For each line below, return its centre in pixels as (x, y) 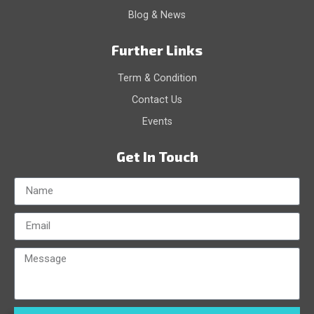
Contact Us (157, 100)
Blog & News (157, 15)
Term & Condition (157, 78)
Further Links (157, 50)
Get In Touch (157, 156)
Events (157, 121)
